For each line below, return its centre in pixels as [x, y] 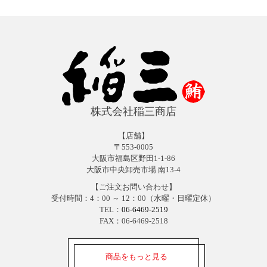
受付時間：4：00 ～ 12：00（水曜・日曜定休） [133, 198]
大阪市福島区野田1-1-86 [133, 159]
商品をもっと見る [136, 256]
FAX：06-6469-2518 [133, 221]
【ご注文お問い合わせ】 [133, 187]
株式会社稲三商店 [133, 112]
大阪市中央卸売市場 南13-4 [133, 170]
